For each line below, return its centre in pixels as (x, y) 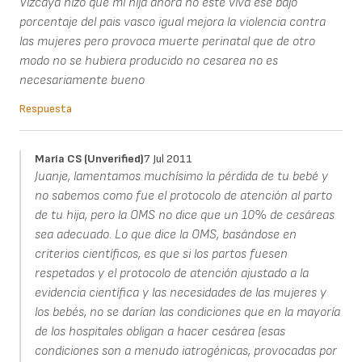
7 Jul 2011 (168, 159)
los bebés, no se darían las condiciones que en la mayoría (187, 313)
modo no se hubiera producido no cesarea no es (149, 61)
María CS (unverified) (89, 159)
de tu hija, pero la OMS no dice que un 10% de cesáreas (184, 216)
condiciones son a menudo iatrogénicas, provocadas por (185, 351)
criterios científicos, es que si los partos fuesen (161, 255)
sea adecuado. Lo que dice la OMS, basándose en (165, 235)
